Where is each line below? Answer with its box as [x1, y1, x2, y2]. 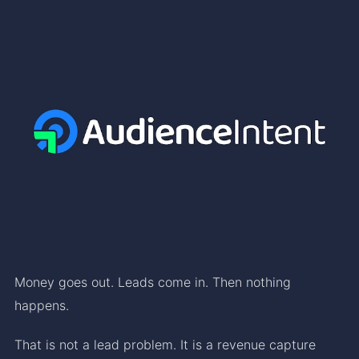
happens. [14, 296, 69, 313]
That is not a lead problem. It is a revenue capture [14, 336, 316, 353]
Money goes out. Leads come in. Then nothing [14, 273, 291, 290]
